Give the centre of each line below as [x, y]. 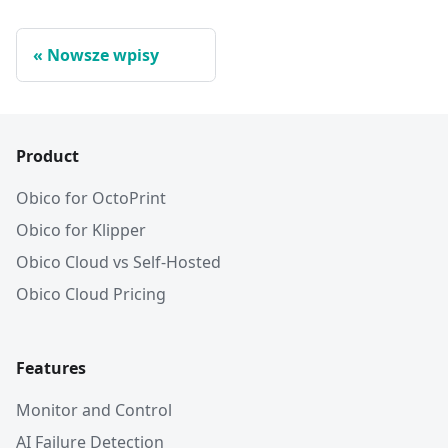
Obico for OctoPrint [91, 198]
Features [51, 368]
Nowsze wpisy [103, 55]
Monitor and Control [94, 410]
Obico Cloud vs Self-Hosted [118, 262]
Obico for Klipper [81, 230]
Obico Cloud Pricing [91, 294]
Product [47, 156]
